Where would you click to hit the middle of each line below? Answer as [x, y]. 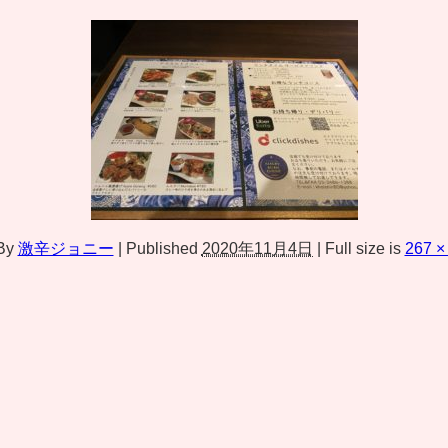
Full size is [362, 248]
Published [161, 248]
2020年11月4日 [257, 248]
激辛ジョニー [65, 248]
